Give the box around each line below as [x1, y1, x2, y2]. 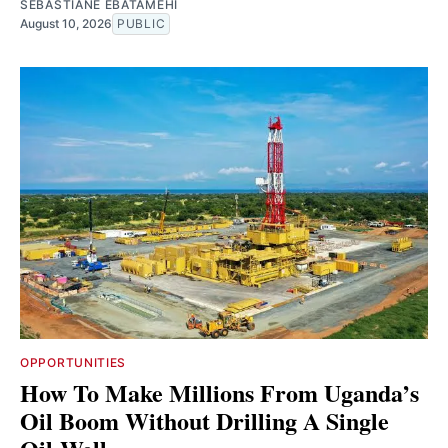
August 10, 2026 [20, 16, 112, 32]
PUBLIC [117, 16, 166, 32]
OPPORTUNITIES [20, 355, 127, 371]
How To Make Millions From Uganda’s [20, 375, 419, 411]
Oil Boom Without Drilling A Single [20, 403, 389, 439]
